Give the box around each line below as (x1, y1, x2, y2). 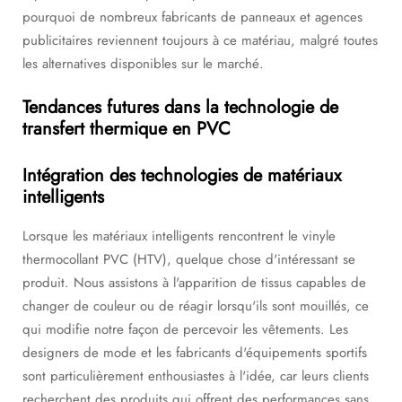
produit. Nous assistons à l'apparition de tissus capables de (22, 273, 366, 293)
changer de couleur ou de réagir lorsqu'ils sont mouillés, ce (22, 296, 369, 316)
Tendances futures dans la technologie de (22, 94, 338, 120)
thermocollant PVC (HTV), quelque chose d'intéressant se (22, 249, 355, 269)
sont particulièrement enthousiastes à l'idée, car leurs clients (22, 366, 369, 386)
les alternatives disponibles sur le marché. (22, 54, 264, 74)
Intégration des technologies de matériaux (22, 162, 341, 188)
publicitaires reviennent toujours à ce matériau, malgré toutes (22, 31, 378, 50)
